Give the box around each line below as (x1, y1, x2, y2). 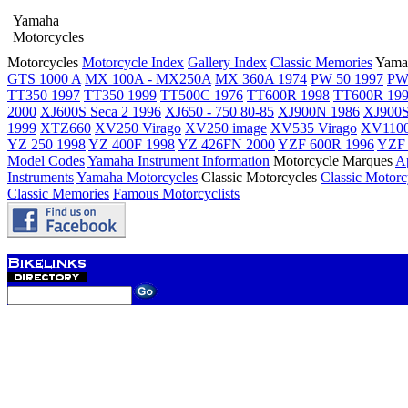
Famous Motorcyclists (113, 186, 240, 201)
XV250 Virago (95, 120, 181, 136)
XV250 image (185, 120, 267, 136)
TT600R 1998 (247, 87, 330, 103)
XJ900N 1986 (278, 104, 360, 119)
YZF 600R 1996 (278, 137, 374, 152)
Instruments (7, 169, 74, 185)
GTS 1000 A (7, 71, 81, 87)
